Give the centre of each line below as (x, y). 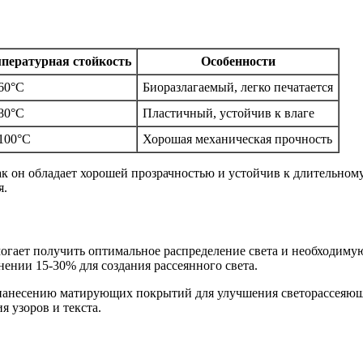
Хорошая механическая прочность (237, 139)
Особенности (238, 62)
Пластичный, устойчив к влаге (228, 113)
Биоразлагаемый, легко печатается (238, 88)
